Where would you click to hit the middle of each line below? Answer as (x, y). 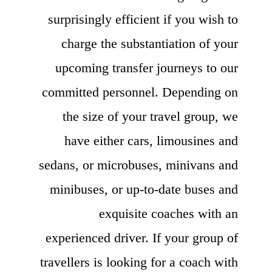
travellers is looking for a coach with (139, 262)
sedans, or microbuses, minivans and (138, 165)
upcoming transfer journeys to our (147, 67)
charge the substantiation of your (150, 43)
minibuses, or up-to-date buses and (144, 189)
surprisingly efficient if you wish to (143, 19)
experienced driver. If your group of (142, 237)
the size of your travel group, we (150, 116)
